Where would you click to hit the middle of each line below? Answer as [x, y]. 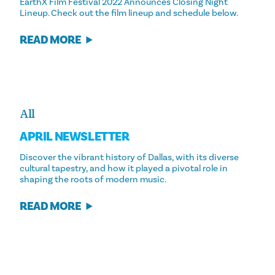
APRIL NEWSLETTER [75, 137]
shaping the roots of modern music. [93, 179]
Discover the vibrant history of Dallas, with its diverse [129, 157]
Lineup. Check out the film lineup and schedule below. [129, 13]
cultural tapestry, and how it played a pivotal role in [124, 168]
